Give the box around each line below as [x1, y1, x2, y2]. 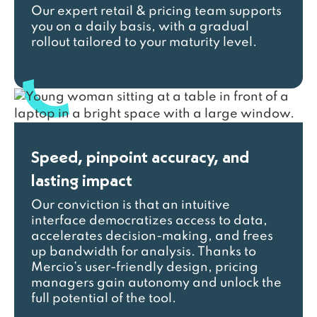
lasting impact [31, 169, 132, 191]
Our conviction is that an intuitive [31, 199, 230, 212]
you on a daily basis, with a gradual [31, 21, 249, 33]
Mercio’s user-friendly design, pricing [31, 261, 258, 274]
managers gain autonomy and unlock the [31, 277, 282, 289]
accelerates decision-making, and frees [31, 230, 273, 243]
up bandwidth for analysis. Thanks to [31, 246, 256, 258]
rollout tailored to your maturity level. [31, 36, 257, 49]
